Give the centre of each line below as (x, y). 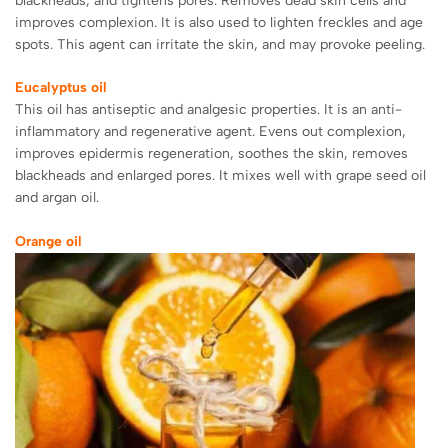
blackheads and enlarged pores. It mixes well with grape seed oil (220, 175)
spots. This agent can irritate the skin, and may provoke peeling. (220, 44)
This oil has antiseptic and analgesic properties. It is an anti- (208, 109)
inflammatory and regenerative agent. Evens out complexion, (210, 131)
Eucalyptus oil (61, 87)
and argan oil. (57, 197)
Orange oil (48, 241)
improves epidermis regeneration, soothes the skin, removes (211, 153)
